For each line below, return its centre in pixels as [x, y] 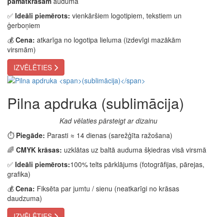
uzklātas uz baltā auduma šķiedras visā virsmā [134, 150]
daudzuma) [25, 198]
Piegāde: [31, 135]
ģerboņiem [24, 25]
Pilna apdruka [54, 103]
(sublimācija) [143, 103]
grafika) [19, 174]
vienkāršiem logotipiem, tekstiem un [126, 15]
